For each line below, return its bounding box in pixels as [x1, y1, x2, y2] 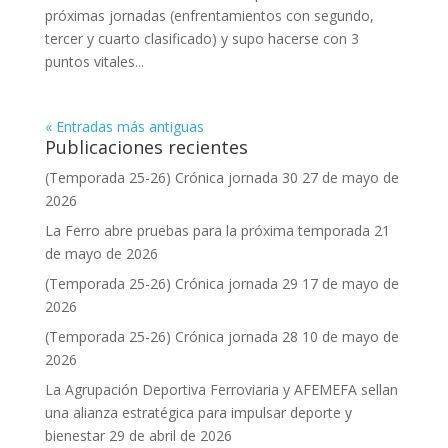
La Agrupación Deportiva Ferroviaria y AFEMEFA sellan [44, 380, 398, 399]
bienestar [44, 426, 105, 445]
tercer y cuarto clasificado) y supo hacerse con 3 [44, 29, 359, 48]
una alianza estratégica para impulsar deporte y [44, 403, 352, 422]
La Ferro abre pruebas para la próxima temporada [44, 221, 370, 240]
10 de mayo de [301, 327, 399, 346]
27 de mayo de [301, 168, 399, 187]
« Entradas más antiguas [44, 117, 204, 136]
